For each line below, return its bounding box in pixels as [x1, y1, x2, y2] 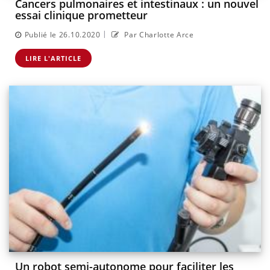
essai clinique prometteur [15, 8, 148, 23]
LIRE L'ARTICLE [25, 53, 81, 63]
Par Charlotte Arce [122, 29, 194, 40]
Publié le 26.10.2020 [24, 29, 101, 40]
